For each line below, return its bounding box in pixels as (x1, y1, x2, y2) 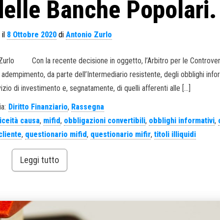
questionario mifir (90, 130, 151, 139)
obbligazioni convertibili (64, 116, 146, 126)
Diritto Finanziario (8, 102, 68, 112)
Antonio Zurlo (65, 30, 112, 40)
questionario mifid (25, 130, 87, 139)
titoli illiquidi (154, 130, 196, 139)
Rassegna (71, 102, 104, 112)
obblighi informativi (149, 116, 215, 126)
